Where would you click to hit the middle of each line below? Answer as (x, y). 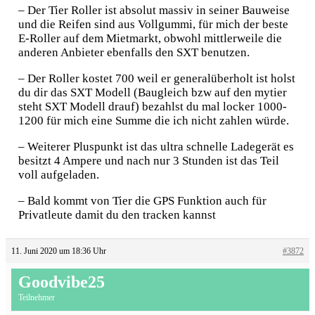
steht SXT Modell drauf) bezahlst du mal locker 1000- (153, 107)
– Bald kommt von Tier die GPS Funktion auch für (142, 200)
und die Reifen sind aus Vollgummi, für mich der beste (153, 25)
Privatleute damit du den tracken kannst (117, 214)
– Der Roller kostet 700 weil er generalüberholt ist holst (157, 79)
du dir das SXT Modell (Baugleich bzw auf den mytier (153, 93)
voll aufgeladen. (59, 174)
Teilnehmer (37, 297)
